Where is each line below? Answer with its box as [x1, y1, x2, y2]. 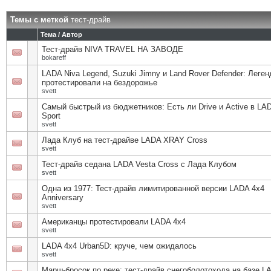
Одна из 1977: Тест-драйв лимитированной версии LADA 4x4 [42, 184, 264, 193]
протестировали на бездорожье [42, 78, 157, 87]
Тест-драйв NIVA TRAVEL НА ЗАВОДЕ [42, 45, 183, 54]
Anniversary [42, 193, 83, 202]
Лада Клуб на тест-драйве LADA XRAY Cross [42, 135, 207, 145]
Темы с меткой [10, 15, 71, 24]
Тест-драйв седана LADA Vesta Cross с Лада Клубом [42, 160, 237, 169]
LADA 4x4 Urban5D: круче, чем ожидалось [42, 241, 197, 250]
